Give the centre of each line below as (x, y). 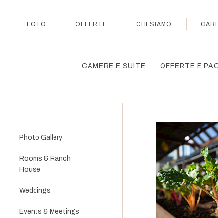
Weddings (35, 191)
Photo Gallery (41, 137)
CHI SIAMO (154, 24)
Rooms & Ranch (45, 158)
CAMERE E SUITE (114, 66)
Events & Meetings (49, 211)
